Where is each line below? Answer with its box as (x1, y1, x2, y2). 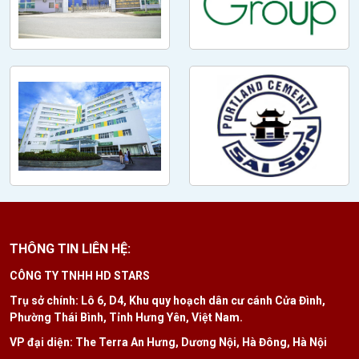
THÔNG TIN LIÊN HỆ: (10, 241, 131, 257)
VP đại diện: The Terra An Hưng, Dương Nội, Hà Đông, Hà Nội (10, 336, 327, 349)
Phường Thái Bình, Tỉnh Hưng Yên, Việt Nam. (10, 311, 243, 325)
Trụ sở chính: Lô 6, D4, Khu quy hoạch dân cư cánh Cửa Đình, (10, 294, 325, 308)
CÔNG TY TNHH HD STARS (10, 269, 150, 283)
